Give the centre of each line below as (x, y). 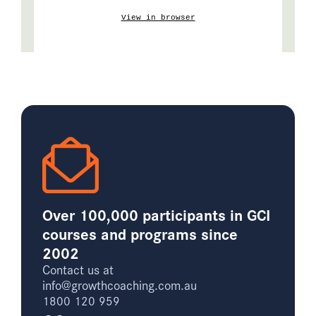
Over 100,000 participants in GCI (156, 214)
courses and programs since (140, 233)
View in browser (158, 18)
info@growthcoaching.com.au (120, 285)
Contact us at (78, 269)
